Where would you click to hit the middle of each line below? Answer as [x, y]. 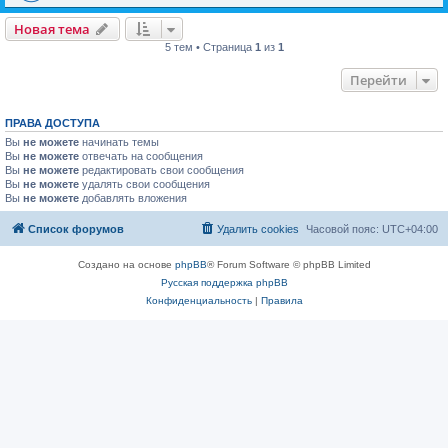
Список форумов [76, 228]
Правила [281, 300]
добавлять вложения [133, 198]
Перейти [378, 80]
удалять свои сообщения [144, 184]
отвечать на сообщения [141, 156]
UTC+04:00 [410, 228]
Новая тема [52, 29]
